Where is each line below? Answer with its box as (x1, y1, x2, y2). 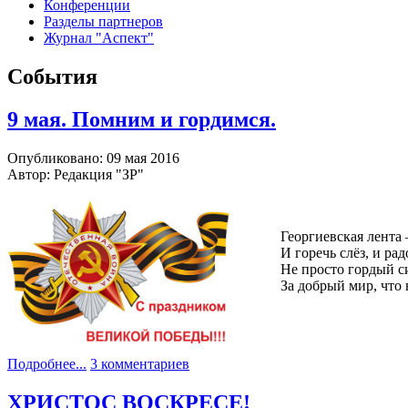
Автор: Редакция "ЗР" (7, 166, 144, 182)
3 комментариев (90, 355, 189, 372)
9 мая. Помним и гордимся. (7, 107, 276, 131)
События (7, 64, 97, 88)
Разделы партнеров (44, 13, 163, 29)
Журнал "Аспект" (44, 29, 154, 46)
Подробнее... (7, 355, 87, 372)
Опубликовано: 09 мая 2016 (7, 149, 179, 166)
